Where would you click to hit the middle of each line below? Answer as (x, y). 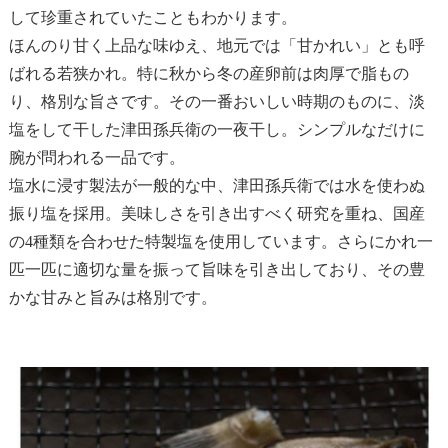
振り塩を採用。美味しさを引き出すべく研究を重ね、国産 (216, 214)
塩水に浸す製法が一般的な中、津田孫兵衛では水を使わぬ (216, 186)
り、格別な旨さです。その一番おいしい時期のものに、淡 (216, 102)
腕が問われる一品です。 (96, 158)
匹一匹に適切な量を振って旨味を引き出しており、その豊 (216, 270)
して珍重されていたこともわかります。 (152, 18)
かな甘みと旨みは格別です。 (112, 298)
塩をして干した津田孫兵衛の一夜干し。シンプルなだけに (216, 130)
